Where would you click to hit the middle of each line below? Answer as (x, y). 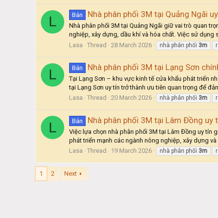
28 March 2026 (131, 45)
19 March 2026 (131, 151)
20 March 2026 (131, 98)
